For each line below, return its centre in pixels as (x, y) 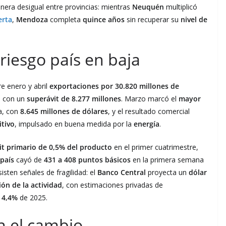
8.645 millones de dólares (64, 111)
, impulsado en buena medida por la (74, 124)
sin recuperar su (153, 19)
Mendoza (32, 19)
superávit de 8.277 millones (74, 98)
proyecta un (167, 172)
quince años (104, 19)
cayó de (29, 159)
